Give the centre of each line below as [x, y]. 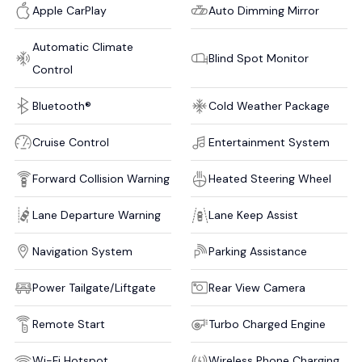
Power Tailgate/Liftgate [94, 287]
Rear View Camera [257, 287]
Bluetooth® [62, 105]
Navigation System [82, 251]
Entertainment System [269, 142]
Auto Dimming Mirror [264, 10]
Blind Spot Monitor [259, 58]
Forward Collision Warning [101, 178]
